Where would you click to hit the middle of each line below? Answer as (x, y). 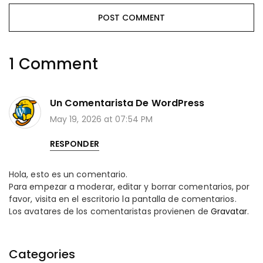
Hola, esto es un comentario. (68, 174)
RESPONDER (75, 144)
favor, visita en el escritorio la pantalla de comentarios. (123, 199)
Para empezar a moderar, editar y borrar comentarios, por (129, 186)
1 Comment (53, 64)
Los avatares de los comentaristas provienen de (110, 211)
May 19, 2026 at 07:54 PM (101, 119)
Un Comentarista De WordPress (127, 103)
